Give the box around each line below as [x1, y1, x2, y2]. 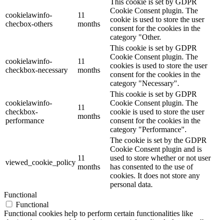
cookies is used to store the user [110, 61, 207, 70]
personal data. [110, 180, 153, 189]
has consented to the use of [110, 163, 193, 171]
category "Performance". [110, 125, 187, 134]
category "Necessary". [110, 79, 179, 88]
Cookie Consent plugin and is [110, 145, 202, 154]
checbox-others [5, 20, 53, 28]
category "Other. [110, 33, 161, 42]
